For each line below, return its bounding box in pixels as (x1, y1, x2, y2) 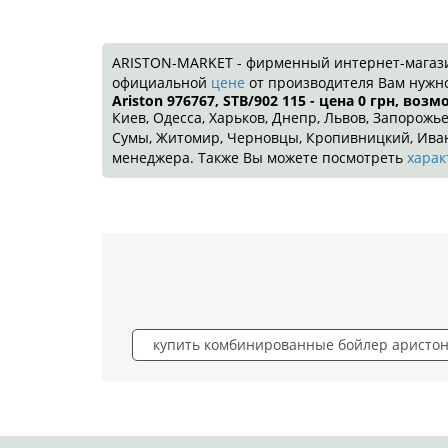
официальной (112, 73, 211, 93)
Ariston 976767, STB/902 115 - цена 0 (112, 91, 366, 111)
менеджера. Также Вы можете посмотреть (112, 148, 407, 168)
